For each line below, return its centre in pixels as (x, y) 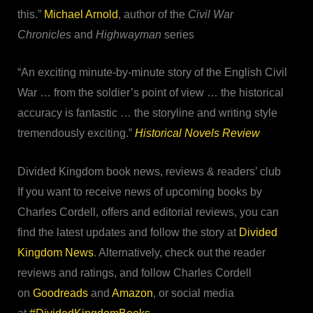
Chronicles (44, 34)
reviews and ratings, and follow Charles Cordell (134, 272)
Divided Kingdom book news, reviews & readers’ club (149, 171)
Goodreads (60, 293)
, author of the (153, 14)
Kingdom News (55, 252)
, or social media (193, 293)
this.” (30, 14)
